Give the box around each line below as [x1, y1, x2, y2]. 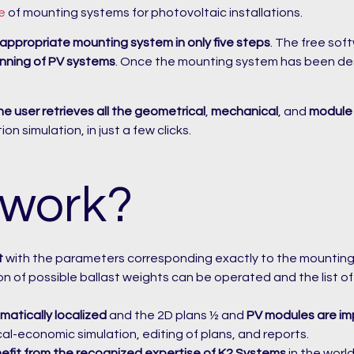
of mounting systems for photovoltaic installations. [6, 6, 303, 19]
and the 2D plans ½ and [107, 308, 247, 322]
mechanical [211, 104, 278, 118]
